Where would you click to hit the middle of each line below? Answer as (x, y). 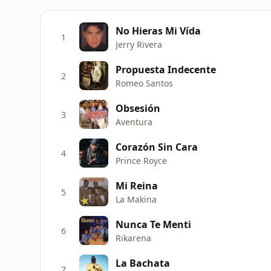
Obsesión (138, 108)
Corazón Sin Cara (157, 147)
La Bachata (143, 263)
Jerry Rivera (139, 44)
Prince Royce (141, 160)
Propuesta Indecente (166, 69)
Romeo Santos (144, 83)
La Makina (136, 199)
